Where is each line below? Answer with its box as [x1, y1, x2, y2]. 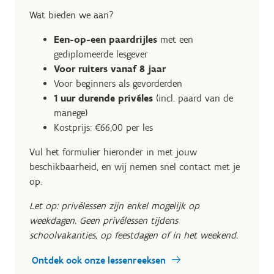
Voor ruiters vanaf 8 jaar [54, 63, 166, 75]
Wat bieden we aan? [29, 9, 114, 21]
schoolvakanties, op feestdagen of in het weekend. [29, 229, 238, 241]
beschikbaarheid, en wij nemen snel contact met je [29, 161, 240, 172]
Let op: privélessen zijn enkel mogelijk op [29, 200, 199, 212]
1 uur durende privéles [54, 92, 156, 104]
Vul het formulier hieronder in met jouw [29, 146, 197, 158]
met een [157, 34, 193, 45]
